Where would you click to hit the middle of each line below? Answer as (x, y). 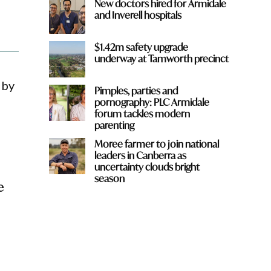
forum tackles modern (142, 113)
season (109, 178)
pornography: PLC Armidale (152, 102)
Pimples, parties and (136, 90)
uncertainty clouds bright (147, 166)
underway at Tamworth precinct (161, 58)
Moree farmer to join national (156, 143)
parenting (114, 125)
